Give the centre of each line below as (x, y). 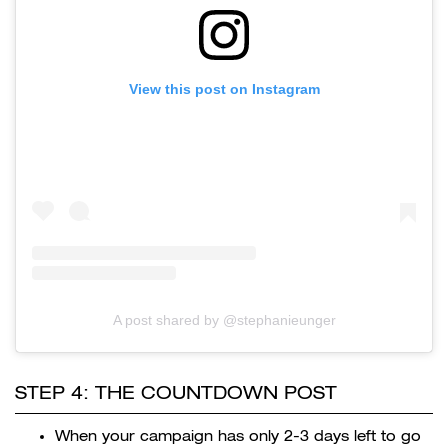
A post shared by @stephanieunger (224, 319)
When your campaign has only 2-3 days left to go (238, 435)
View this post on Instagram (224, 89)
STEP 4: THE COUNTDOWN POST (176, 392)
